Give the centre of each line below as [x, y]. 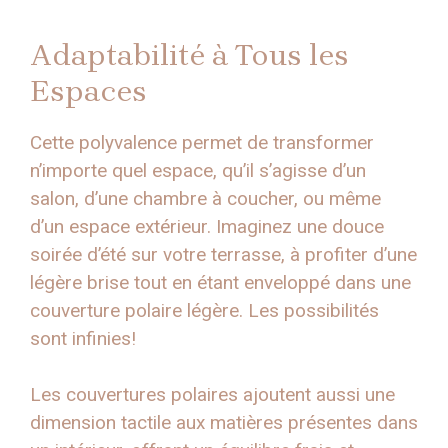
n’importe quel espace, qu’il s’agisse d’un [198, 170]
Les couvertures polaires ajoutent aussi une [212, 395]
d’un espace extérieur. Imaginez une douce [207, 226]
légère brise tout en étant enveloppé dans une [220, 282]
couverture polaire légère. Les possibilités [204, 310]
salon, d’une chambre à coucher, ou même [205, 198]
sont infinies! [83, 338]
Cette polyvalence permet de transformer [202, 142]
